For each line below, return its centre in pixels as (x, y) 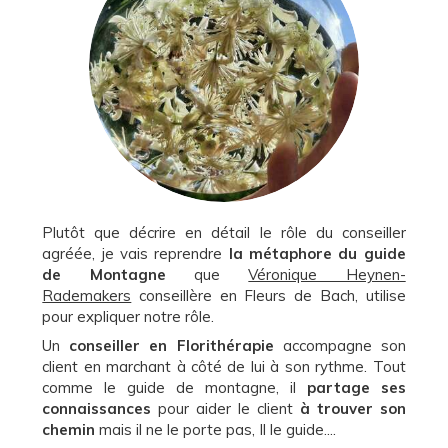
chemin (69, 429)
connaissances (97, 408)
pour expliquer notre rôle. (130, 316)
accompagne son (339, 345)
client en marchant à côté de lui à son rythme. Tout (224, 366)
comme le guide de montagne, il (174, 387)
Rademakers (87, 295)
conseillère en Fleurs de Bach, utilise (268, 295)
